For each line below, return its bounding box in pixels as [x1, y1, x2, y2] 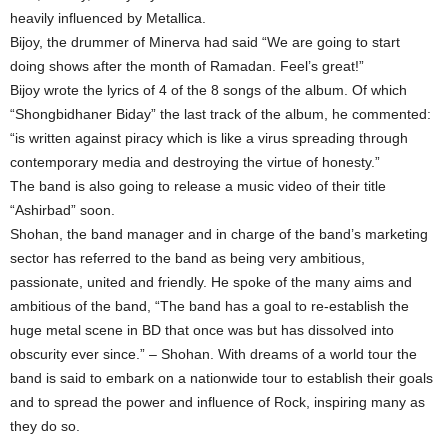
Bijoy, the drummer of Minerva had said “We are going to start [10, 34, 400, 50]
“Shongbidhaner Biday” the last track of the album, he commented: [10, 106, 431, 122]
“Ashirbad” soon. [10, 202, 115, 218]
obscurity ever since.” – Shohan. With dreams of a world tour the [10, 346, 417, 362]
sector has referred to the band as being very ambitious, [10, 250, 365, 266]
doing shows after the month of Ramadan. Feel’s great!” [10, 58, 364, 74]
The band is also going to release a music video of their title [10, 178, 386, 194]
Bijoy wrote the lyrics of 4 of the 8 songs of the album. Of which [10, 82, 407, 98]
